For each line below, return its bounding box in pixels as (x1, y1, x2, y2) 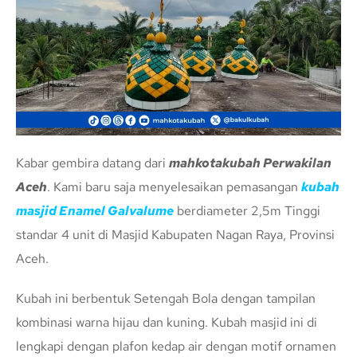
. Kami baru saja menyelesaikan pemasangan (47, 178, 301, 196)
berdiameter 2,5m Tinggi (174, 202, 320, 220)
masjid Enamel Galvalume (16, 202, 174, 220)
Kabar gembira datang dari (16, 155, 169, 172)
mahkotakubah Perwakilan (169, 155, 331, 172)
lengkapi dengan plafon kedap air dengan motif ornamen (16, 338, 336, 355)
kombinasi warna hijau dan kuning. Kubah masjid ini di (16, 314, 317, 331)
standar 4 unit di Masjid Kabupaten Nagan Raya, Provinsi (16, 226, 335, 244)
